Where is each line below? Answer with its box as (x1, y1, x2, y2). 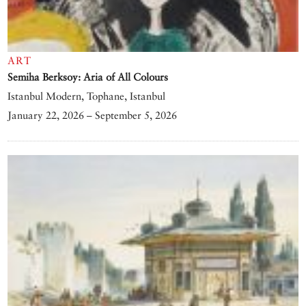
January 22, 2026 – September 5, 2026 (8, 109, 178, 122)
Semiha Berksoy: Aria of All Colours (8, 71, 169, 83)
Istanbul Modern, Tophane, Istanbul (8, 90, 166, 102)
